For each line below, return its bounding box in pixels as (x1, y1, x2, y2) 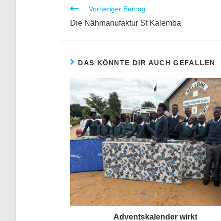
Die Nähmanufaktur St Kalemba (70, 19, 181, 28)
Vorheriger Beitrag (89, 5, 146, 13)
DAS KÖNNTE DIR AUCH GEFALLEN (78, 59, 216, 67)
